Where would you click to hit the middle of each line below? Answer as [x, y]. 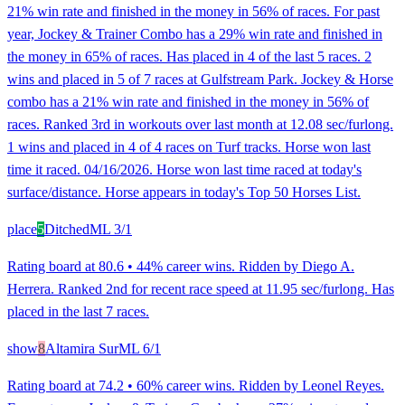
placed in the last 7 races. [78, 311]
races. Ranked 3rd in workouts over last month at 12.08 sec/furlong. [200, 124]
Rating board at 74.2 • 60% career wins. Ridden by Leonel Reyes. [196, 385]
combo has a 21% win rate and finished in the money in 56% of [188, 101]
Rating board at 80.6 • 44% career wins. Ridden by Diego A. [181, 266]
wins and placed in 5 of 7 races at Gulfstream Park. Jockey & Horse [200, 79]
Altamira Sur [82, 348]
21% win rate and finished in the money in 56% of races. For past [193, 11]
